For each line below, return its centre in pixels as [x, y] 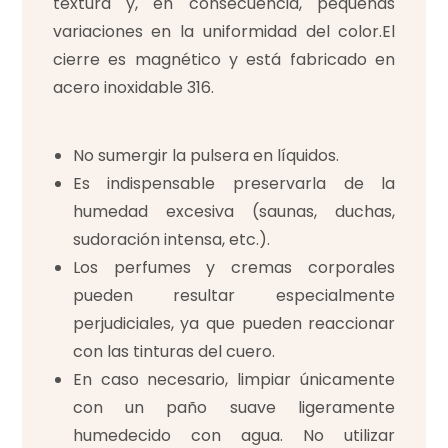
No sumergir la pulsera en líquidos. [205, 156]
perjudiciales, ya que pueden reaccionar [234, 324]
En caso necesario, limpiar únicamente [234, 380]
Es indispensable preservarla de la [234, 184]
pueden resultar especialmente [234, 296]
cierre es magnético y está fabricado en [224, 60]
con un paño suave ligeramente [234, 408]
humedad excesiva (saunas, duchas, [234, 212]
